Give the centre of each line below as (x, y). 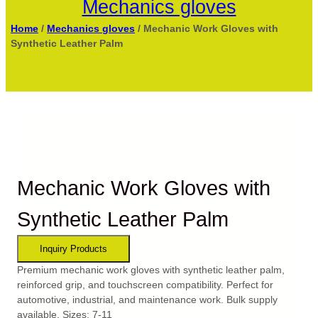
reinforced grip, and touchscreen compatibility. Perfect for (145, 284)
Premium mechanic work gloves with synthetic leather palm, (151, 269)
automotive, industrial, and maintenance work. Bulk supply (147, 299)
